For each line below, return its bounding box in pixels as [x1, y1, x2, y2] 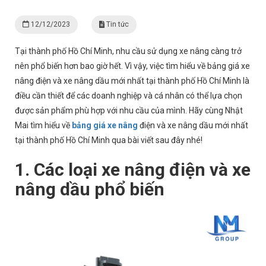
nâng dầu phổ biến [15, 179, 169, 199]
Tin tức [104, 20, 129, 28]
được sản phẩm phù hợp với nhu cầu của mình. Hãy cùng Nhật [15, 106, 243, 115]
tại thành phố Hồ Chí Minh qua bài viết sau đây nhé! [15, 135, 202, 145]
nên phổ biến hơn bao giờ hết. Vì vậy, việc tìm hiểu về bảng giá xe [15, 61, 250, 71]
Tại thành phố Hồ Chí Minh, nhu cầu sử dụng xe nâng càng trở [15, 46, 242, 56]
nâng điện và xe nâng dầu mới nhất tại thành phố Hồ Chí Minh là [15, 76, 249, 85]
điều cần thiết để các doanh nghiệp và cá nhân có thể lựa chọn [15, 91, 242, 100]
